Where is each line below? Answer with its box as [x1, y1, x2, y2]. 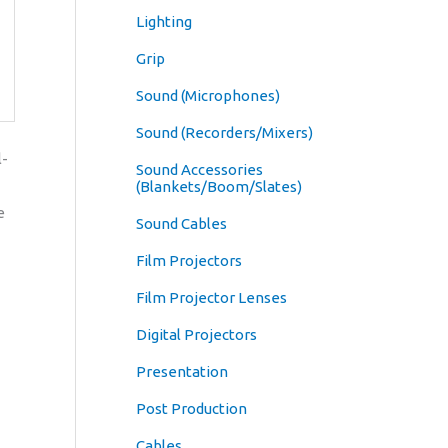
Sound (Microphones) [136, 87, 280, 105]
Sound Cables [136, 215, 227, 233]
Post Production [136, 400, 247, 418]
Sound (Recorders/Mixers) [136, 124, 313, 142]
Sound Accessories [136, 161, 263, 179]
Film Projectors [136, 252, 242, 270]
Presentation [136, 363, 228, 381]
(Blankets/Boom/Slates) [136, 178, 302, 196]
